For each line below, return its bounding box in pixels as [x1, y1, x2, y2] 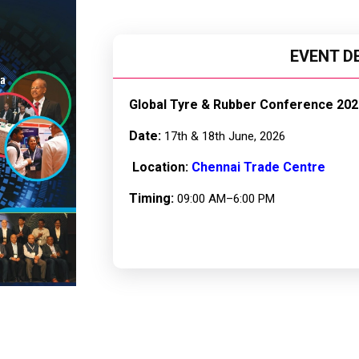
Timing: [128, 190, 174, 206]
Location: [131, 159, 192, 175]
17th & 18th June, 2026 [160, 128, 285, 143]
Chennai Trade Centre [191, 159, 325, 175]
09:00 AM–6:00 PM [173, 191, 275, 206]
